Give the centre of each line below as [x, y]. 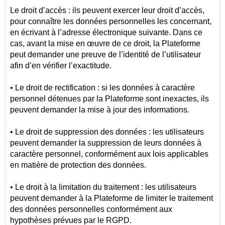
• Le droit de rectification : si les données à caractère [102, 87]
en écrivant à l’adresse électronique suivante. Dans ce [106, 32]
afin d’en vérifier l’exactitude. [62, 65]
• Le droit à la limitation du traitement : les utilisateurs [103, 187]
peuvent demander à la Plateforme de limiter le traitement [111, 198]
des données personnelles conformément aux [91, 209]
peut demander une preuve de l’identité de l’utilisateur [105, 54]
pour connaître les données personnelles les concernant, [110, 21]
